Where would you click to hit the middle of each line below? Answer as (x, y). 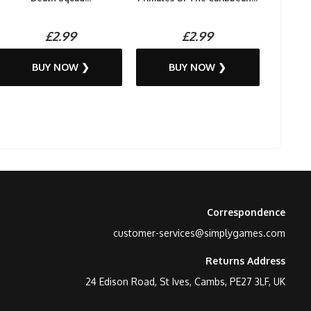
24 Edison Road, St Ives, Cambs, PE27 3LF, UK (185, 281)
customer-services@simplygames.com (199, 233)
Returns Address (245, 261)
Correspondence (246, 212)
